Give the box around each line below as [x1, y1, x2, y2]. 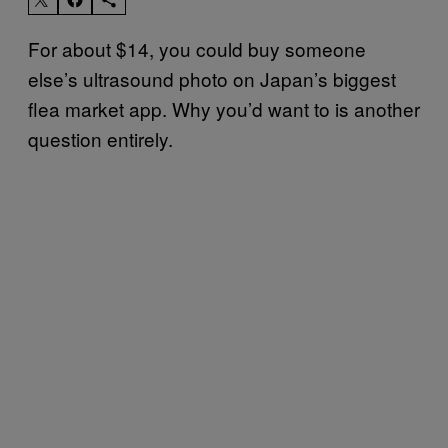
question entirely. [28, 124, 173, 152]
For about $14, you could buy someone [28, 34, 366, 62]
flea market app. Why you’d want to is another [28, 94, 420, 122]
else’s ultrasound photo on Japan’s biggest [28, 64, 396, 92]
